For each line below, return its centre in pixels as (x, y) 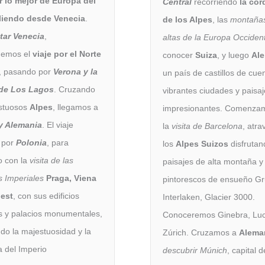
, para (58, 142)
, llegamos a (75, 107)
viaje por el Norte (67, 54)
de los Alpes (188, 19)
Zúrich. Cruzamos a (201, 232)
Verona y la (75, 71)
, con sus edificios (46, 195)
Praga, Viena (71, 178)
